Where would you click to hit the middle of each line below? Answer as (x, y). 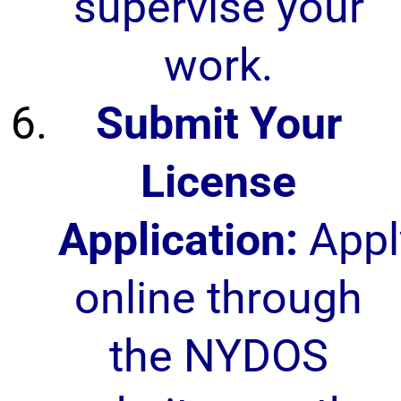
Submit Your (218, 124)
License (218, 182)
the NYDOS (218, 356)
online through (218, 298)
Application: (178, 240)
